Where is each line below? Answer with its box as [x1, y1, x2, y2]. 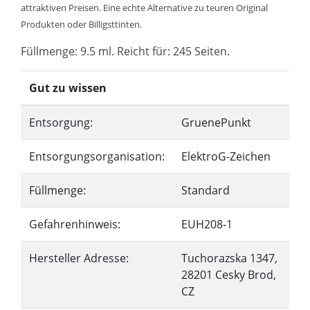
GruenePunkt [181, 115, 251, 130]
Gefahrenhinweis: [29, 217, 120, 232]
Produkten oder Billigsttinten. [21, 18, 142, 30]
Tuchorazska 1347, [181, 250, 277, 266]
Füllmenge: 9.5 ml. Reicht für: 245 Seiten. [21, 44, 230, 59]
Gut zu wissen [29, 80, 107, 95]
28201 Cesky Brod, [181, 267, 276, 282]
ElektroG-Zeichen [181, 149, 271, 164]
